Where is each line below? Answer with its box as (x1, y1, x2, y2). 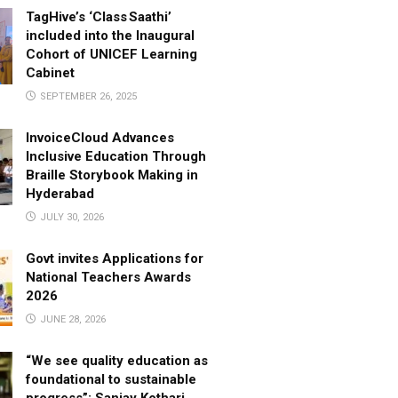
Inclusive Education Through (25, 147, 206, 164)
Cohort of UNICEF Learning (25, 45, 197, 62)
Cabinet (25, 64, 75, 81)
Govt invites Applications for (25, 250, 203, 267)
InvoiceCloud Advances (25, 129, 174, 146)
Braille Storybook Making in (25, 166, 198, 183)
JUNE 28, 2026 (36, 313, 106, 325)
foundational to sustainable (25, 370, 196, 387)
